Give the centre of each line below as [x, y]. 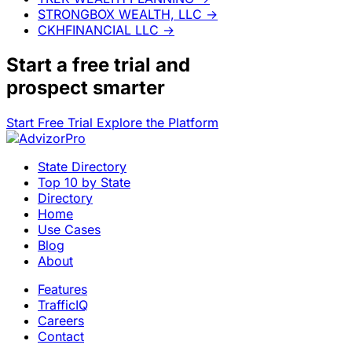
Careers [61, 320]
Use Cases [69, 229]
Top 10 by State [84, 182]
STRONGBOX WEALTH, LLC [120, 14]
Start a [39, 64]
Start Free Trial [51, 122]
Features [62, 289]
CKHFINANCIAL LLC [98, 29]
